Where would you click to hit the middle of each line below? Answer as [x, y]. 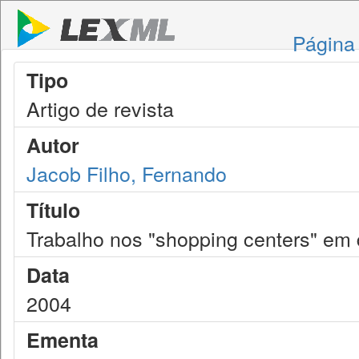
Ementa [63, 340]
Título [53, 210]
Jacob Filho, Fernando [127, 173]
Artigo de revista [100, 108]
